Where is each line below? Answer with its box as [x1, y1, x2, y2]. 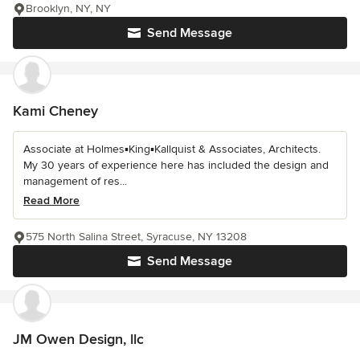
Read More [23, 193, 80, 207]
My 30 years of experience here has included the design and [23, 157, 329, 172]
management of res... [23, 174, 127, 188]
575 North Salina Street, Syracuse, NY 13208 [26, 229, 247, 243]
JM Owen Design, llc [13, 329, 144, 348]
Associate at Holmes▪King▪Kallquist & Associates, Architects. [23, 141, 321, 156]
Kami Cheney [13, 101, 98, 120]
